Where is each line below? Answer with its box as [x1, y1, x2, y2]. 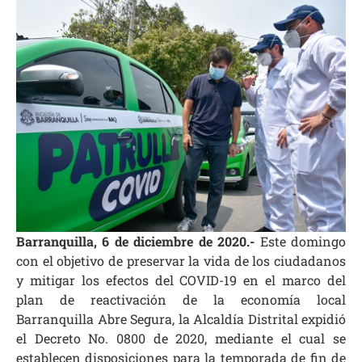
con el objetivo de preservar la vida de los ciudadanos [16, 251, 346, 269]
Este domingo [259, 232, 347, 250]
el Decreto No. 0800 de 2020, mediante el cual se [16, 329, 346, 347]
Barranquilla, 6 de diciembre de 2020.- [16, 232, 260, 250]
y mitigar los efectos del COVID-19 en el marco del [16, 271, 346, 288]
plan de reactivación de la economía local [16, 290, 346, 308]
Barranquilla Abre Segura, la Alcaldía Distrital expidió [16, 309, 346, 327]
